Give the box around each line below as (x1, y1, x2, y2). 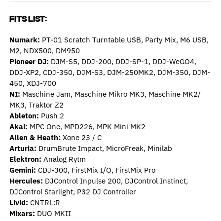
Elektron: (9, 154, 41, 164)
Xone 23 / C (60, 132, 102, 142)
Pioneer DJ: (9, 56, 49, 66)
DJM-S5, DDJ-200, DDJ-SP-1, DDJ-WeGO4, (48, 56, 196, 66)
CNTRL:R (28, 197, 60, 207)
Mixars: (9, 208, 35, 218)
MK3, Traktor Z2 (9, 100, 64, 110)
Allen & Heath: (9, 132, 61, 142)
